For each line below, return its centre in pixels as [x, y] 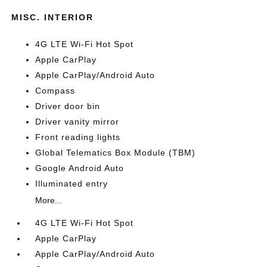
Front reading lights [78, 137]
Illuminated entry [72, 184]
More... [49, 200]
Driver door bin [68, 106]
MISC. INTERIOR [53, 17]
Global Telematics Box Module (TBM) [116, 153]
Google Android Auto [80, 168]
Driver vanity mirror [77, 122]
